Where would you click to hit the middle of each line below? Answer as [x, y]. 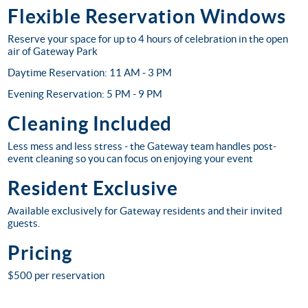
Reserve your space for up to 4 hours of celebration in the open [148, 39]
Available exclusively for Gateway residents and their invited [145, 211]
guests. [24, 223]
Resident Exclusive [93, 188]
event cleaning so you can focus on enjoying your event [130, 158]
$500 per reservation [56, 275]
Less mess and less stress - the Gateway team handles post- [142, 146]
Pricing [40, 253]
